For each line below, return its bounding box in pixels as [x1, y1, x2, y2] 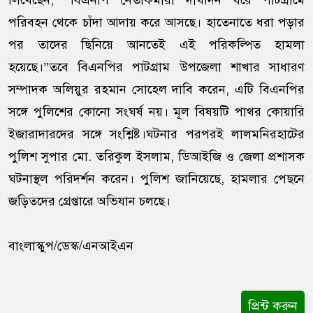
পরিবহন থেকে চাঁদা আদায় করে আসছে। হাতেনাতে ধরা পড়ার [8, 15, 305, 31]
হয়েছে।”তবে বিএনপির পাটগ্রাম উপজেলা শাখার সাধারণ [8, 59, 305, 75]
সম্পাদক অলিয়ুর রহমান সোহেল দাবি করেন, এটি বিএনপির [8, 82, 305, 98]
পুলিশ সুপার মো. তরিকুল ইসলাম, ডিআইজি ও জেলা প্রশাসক [8, 149, 305, 165]
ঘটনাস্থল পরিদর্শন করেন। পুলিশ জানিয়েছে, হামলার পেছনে [8, 171, 305, 187]
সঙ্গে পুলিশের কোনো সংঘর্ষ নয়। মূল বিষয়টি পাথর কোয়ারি [8, 104, 305, 120]
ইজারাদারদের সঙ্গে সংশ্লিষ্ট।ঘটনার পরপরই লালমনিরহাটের [8, 126, 305, 143]
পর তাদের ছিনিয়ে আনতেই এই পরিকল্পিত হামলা [8, 37, 305, 53]
